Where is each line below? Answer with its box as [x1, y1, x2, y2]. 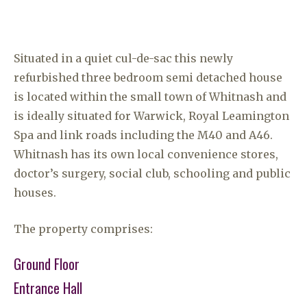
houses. [14, 186, 56, 199]
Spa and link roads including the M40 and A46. [14, 128, 273, 142]
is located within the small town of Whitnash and [14, 90, 286, 103]
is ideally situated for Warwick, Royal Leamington [14, 109, 289, 123]
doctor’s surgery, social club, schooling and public [14, 167, 291, 180]
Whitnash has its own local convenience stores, [14, 147, 278, 161]
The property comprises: [14, 222, 153, 236]
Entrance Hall [14, 278, 82, 298]
